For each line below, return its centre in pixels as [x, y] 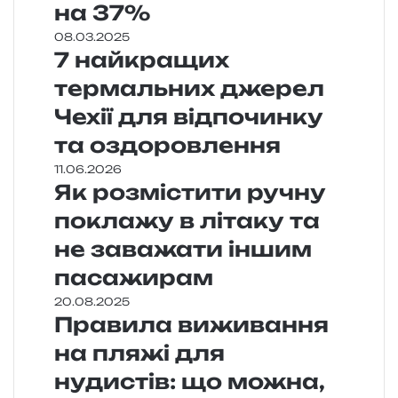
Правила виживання [191, 324]
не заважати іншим [183, 249]
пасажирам [134, 277]
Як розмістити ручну [190, 192]
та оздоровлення [167, 145]
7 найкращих [142, 60]
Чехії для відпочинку [189, 116]
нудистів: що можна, [190, 381]
